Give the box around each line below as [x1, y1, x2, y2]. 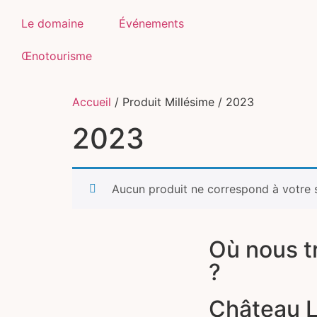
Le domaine [21, 16, 83, 30]
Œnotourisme [21, 49, 92, 63]
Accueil [72, 95, 111, 109]
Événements [119, 16, 184, 30]
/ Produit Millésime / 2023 [111, 95, 254, 109]
